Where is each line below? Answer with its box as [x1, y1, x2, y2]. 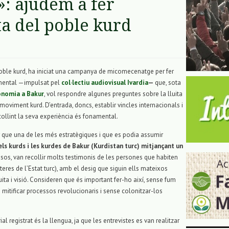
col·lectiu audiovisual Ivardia [61, 78, 148, 87]
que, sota [153, 78, 181, 87]
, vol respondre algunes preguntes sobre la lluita [44, 89, 182, 99]
